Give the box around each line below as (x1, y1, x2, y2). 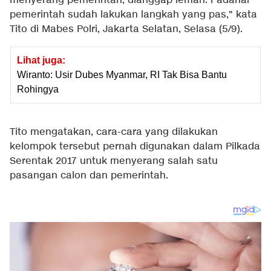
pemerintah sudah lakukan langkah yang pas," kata (10, 8, 257, 21)
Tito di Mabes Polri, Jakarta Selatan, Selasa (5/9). (10, 23, 243, 36)
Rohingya (17, 84, 59, 94)
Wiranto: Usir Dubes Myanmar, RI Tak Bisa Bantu (17, 70, 227, 80)
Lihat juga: (17, 55, 65, 65)
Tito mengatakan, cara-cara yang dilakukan (10, 126, 218, 139)
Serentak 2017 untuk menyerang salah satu (10, 155, 218, 168)
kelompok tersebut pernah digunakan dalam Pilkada (10, 140, 260, 153)
